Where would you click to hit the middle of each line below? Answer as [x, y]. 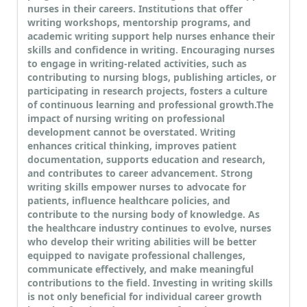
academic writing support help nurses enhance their [151, 36]
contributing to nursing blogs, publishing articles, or [152, 77]
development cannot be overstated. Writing [132, 132]
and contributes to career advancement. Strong [140, 173]
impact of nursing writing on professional [126, 119]
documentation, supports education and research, [146, 160]
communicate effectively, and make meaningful [140, 269]
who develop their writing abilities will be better [142, 242]
